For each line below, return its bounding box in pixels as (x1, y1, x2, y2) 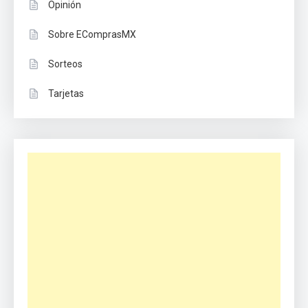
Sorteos (48, 58, 82, 69)
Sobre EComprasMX (48, 28, 136, 40)
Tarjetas (48, 87, 84, 99)
